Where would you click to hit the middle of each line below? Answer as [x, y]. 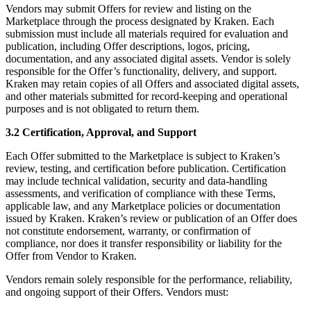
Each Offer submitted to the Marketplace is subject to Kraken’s [143, 156]
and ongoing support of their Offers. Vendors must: [117, 292]
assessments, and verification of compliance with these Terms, [141, 194]
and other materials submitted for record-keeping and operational [146, 96]
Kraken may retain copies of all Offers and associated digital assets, [152, 84]
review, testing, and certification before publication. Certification [146, 169]
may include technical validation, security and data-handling [136, 181]
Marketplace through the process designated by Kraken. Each [140, 22]
